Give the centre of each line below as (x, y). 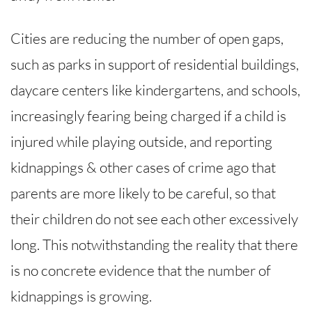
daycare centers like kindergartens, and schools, (155, 90)
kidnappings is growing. (81, 296)
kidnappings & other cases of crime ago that (143, 167)
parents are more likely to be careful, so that (143, 193)
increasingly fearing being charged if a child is (148, 116)
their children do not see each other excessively (154, 219)
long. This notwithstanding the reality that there (154, 245)
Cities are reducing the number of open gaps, (147, 39)
